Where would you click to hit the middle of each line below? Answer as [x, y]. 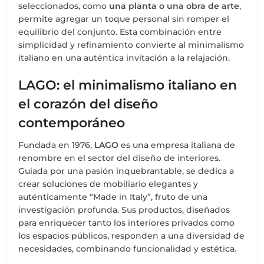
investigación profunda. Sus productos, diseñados [124, 209]
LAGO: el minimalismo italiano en [128, 85]
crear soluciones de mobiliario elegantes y [108, 184]
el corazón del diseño [88, 104]
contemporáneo [72, 123]
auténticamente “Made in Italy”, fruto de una [113, 197]
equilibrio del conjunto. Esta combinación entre [120, 32]
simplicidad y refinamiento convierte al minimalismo [131, 44]
